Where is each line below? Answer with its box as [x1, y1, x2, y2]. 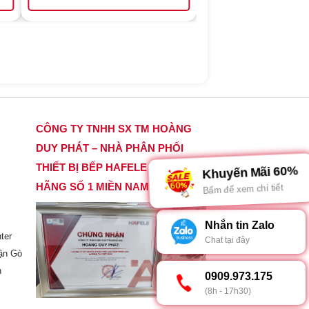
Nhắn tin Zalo [205, 219, 275, 231]
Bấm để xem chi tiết [208, 181, 275, 194]
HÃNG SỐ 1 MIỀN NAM [36, 181, 150, 193]
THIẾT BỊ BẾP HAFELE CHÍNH [36, 161, 183, 174]
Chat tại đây [205, 235, 250, 245]
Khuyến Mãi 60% [206, 166, 286, 181]
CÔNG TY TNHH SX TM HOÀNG [36, 123, 192, 135]
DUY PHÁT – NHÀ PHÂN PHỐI [36, 142, 184, 154]
